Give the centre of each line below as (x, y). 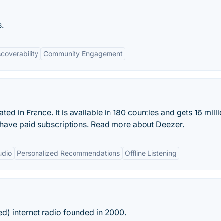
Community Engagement (83, 54)
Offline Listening (151, 153)
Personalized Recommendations (68, 153)
